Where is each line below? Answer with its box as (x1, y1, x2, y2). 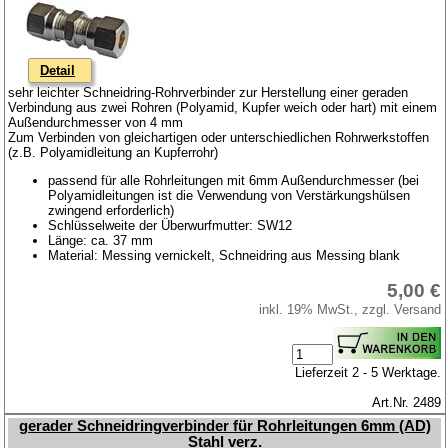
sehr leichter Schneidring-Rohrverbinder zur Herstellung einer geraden (8, 84, 409, 100)
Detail (40, 62, 76, 78)
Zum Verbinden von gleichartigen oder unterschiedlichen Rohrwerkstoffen (8, 129, 430, 145)
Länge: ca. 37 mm (48, 232, 154, 248)
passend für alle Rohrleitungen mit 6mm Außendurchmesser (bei (48, 172, 420, 188)
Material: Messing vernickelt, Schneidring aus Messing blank (48, 247, 401, 263)
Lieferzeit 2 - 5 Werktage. (295, 364, 442, 380)
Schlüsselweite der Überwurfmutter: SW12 (48, 217, 293, 233)
